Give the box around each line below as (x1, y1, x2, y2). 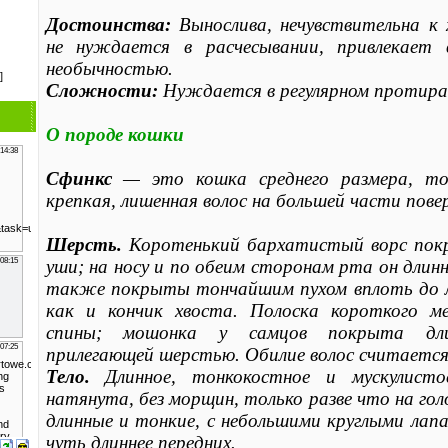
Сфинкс (45, 167, 112, 189)
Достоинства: (45, 13, 171, 35)
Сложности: (45, 79, 158, 101)
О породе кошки (45, 123, 184, 145)
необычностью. (45, 57, 173, 79)
